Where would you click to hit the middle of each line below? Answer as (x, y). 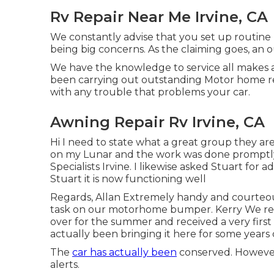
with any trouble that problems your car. (150, 92)
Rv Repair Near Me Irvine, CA (159, 17)
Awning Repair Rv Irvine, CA (157, 122)
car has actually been (124, 252)
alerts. (65, 264)
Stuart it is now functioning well (128, 179)
